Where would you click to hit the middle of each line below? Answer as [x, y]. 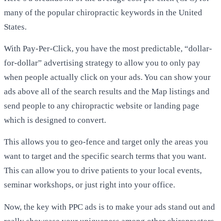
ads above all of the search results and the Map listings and [107, 92]
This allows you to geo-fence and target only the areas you [106, 142]
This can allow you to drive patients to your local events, [103, 171]
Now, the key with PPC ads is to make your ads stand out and [110, 207]
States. [15, 27]
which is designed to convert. [55, 120]
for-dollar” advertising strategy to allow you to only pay [102, 63]
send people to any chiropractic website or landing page [102, 106]
